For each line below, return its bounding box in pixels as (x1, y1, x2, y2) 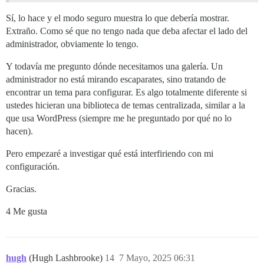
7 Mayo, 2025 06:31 (119, 252, 195, 263)
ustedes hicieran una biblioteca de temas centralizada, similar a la (6, 100, 245, 110)
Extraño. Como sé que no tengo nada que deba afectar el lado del (6, 25, 247, 36)
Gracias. (6, 183, 37, 194)
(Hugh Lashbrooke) (29, 252, 105, 263)
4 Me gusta (6, 206, 47, 216)
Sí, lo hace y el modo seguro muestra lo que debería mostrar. (6, 12, 229, 23)
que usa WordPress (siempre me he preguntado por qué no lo (6, 113, 232, 123)
